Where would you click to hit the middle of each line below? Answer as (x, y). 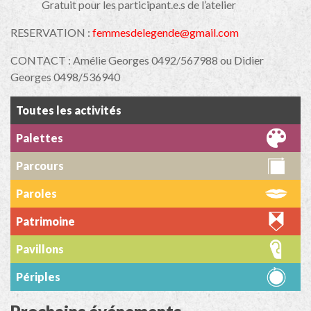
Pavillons (40, 249)
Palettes (40, 138)
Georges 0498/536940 (65, 77)
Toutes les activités (69, 110)
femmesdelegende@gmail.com (166, 33)
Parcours (40, 166)
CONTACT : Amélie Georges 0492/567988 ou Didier (137, 60)
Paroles (36, 194)
